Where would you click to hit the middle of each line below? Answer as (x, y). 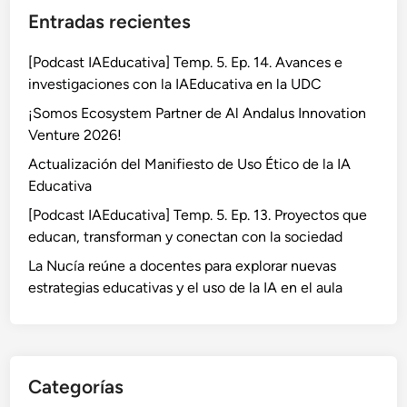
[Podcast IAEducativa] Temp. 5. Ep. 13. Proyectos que (198, 215)
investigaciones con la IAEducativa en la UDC (175, 84)
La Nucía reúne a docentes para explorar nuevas (183, 266)
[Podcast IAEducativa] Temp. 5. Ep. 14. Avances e (186, 63)
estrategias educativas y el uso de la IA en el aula (186, 288)
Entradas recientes (110, 22)
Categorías (76, 387)
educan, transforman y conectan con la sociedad (186, 237)
